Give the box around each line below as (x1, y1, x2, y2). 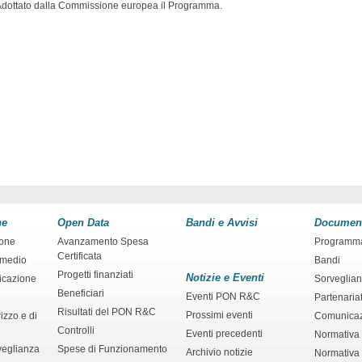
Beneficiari (57, 287, 104, 299)
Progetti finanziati (57, 268, 133, 280)
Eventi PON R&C (186, 290, 260, 302)
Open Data (57, 216, 109, 229)
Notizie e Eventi (186, 271, 264, 284)
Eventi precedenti (186, 327, 263, 339)
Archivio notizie (186, 346, 253, 358)
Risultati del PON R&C (57, 305, 156, 318)
